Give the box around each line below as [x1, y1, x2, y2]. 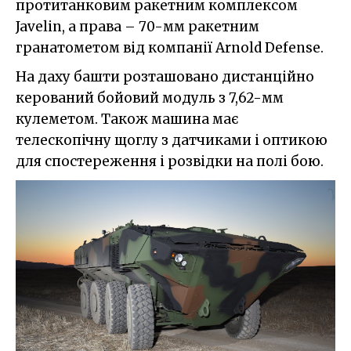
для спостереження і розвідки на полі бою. [16, 153, 324, 171]
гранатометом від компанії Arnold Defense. [16, 39, 324, 57]
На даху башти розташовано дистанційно [16, 68, 314, 86]
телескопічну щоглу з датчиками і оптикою [16, 132, 327, 150]
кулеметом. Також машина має [16, 110, 238, 128]
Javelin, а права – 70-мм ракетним [16, 18, 259, 36]
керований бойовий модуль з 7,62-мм [16, 89, 284, 107]
